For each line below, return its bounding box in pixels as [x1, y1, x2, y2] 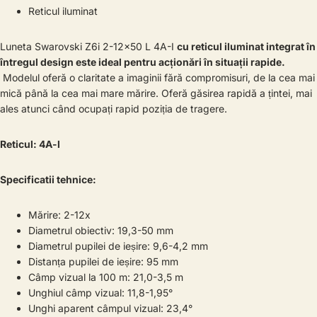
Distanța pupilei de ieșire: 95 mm [28, 255, 178, 267]
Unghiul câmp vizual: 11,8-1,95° [28, 287, 173, 299]
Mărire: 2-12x [28, 209, 91, 221]
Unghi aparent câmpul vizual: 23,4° [28, 302, 192, 314]
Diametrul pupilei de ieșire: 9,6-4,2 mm [28, 240, 208, 252]
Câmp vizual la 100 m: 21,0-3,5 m [28, 271, 183, 283]
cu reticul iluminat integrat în [177, 40, 316, 52]
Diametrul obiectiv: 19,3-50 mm [28, 224, 173, 236]
